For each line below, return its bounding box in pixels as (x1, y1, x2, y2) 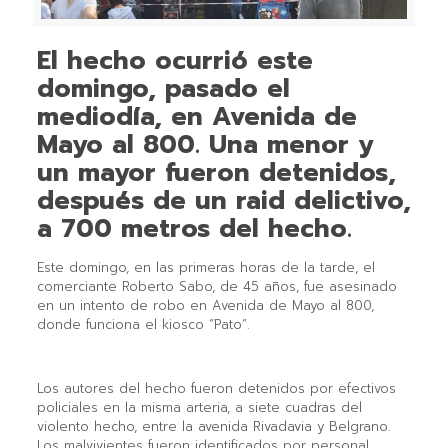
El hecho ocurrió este (36, 41, 313, 80)
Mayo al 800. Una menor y (36, 125, 374, 164)
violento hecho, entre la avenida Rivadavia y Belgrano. (36, 416, 390, 436)
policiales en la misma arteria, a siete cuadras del (36, 397, 362, 417)
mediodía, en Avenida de (36, 97, 357, 136)
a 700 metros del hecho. (36, 209, 352, 248)
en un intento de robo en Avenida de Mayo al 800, (36, 295, 374, 315)
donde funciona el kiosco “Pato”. (36, 314, 249, 334)
